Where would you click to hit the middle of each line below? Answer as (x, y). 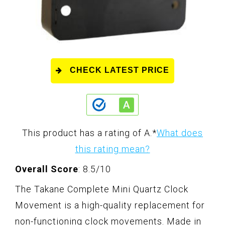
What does (180, 133)
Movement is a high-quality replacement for (110, 205)
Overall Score (47, 169)
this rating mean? (113, 149)
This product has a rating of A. (87, 133)
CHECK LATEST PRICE (120, 70)
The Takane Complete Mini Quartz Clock (102, 189)
